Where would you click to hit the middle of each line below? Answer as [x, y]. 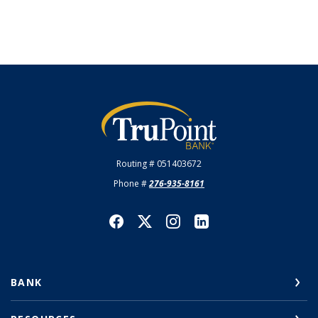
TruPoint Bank [139, 108]
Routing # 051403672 [159, 164]
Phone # [131, 183]
